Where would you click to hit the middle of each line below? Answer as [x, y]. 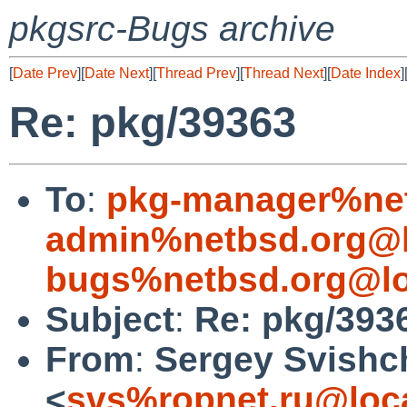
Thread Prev [196, 73]
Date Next [117, 73]
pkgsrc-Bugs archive [172, 29]
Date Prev [45, 73]
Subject [110, 319]
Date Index [366, 73]
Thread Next [283, 73]
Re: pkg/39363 [153, 123]
